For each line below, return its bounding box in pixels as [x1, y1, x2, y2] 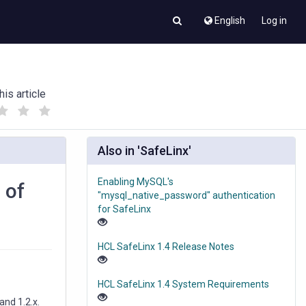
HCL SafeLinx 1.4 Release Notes [98, 241, 234, 253]
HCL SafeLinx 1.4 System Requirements [98, 279, 269, 290]
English [214, 15, 245, 26]
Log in [262, 15, 287, 26]
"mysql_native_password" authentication [98, 190, 275, 201]
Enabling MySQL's [98, 176, 173, 188]
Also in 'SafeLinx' [98, 143, 191, 158]
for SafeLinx [98, 204, 151, 215]
